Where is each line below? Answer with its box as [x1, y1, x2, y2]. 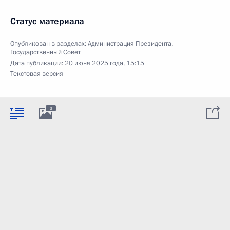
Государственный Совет [10, 48, 81, 57]
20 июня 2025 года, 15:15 [65, 59, 144, 68]
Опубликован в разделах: [10, 39, 88, 48]
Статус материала [10, 15, 84, 27]
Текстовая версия [10, 69, 63, 79]
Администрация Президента [88, 39, 171, 48]
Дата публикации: [10, 59, 65, 68]
